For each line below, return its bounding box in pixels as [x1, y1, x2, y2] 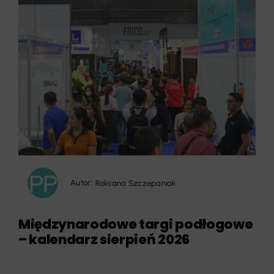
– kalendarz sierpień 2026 [18, 230, 190, 250]
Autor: [70, 178, 92, 188]
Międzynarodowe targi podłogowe [18, 215, 253, 234]
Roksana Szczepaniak [95, 178, 176, 188]
